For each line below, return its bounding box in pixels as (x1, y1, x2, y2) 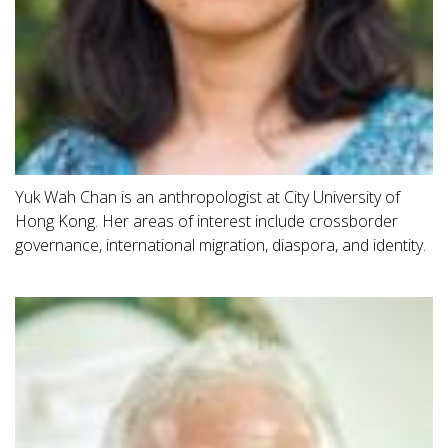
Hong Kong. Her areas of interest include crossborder (15, 209, 398, 232)
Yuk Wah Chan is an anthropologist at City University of (15, 185, 400, 208)
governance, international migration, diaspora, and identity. (15, 233, 426, 256)
